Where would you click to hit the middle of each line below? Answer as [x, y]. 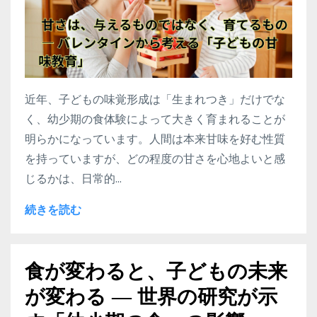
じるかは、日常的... [73, 178]
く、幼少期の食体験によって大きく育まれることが [155, 119]
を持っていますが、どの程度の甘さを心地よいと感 [155, 158]
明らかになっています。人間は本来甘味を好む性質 [155, 138]
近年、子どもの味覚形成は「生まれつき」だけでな [155, 99]
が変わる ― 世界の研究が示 [151, 296]
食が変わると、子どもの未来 [156, 271]
